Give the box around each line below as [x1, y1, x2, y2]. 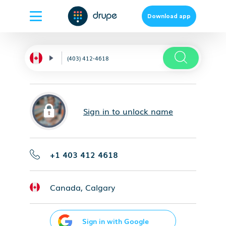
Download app [147, 13, 191, 19]
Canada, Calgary [50, 181, 115, 193]
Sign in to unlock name [83, 105, 173, 117]
